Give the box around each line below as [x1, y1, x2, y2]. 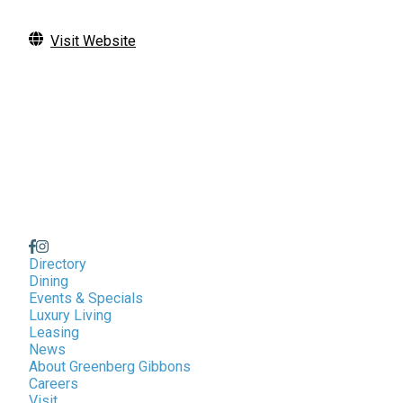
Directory [29, 255, 86, 273]
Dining [29, 273, 68, 290]
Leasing [29, 324, 79, 341]
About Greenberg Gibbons [29, 358, 191, 375]
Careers [29, 375, 78, 392]
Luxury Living [29, 307, 112, 324]
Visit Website [50, 31, 136, 49]
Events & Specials [29, 290, 143, 307]
